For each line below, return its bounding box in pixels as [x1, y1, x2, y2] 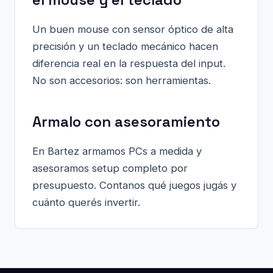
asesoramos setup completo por [32, 162, 188, 174]
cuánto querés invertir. [32, 196, 140, 208]
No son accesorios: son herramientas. [32, 74, 211, 87]
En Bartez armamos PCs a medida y [32, 145, 202, 157]
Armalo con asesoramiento [32, 112, 220, 131]
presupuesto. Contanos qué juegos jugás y [32, 179, 236, 191]
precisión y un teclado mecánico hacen [32, 40, 218, 52]
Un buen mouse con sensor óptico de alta [32, 23, 233, 35]
